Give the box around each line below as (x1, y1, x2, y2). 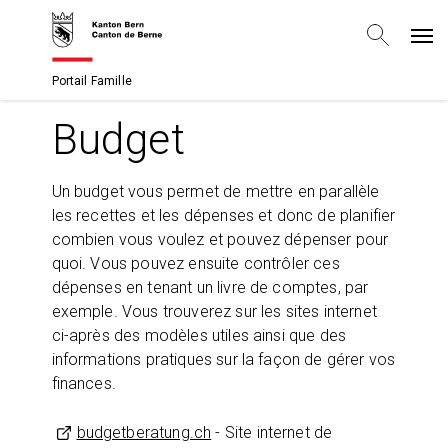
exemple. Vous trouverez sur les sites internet (51, 302, 377, 321)
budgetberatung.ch (76, 423, 212, 442)
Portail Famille (51, 74, 132, 89)
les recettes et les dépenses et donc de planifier (51, 206, 396, 225)
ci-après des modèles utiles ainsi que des (51, 326, 347, 345)
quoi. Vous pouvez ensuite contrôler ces (51, 254, 340, 273)
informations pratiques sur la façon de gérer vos (51, 350, 396, 369)
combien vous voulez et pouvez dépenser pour (51, 230, 389, 249)
